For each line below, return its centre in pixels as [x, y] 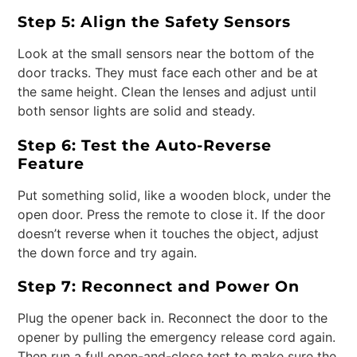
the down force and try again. [108, 252]
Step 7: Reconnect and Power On [159, 286]
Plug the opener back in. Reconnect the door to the [173, 318]
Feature [51, 163]
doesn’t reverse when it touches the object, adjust [169, 233]
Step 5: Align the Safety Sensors [155, 22]
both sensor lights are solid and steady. [137, 111]
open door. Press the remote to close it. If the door [172, 214]
